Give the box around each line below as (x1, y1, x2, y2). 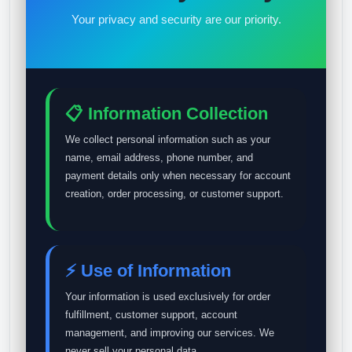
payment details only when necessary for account (65, 170, 291, 181)
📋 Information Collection (65, 104, 268, 123)
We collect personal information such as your (65, 134, 270, 145)
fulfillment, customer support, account (65, 309, 237, 321)
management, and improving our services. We (65, 327, 274, 339)
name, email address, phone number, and (65, 152, 253, 163)
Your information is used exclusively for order (65, 291, 270, 302)
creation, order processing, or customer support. (65, 188, 284, 200)
